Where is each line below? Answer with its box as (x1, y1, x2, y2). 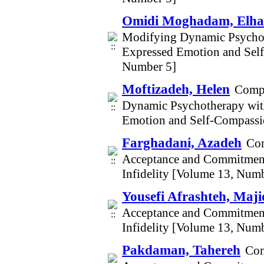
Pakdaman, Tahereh (122, 242, 240, 258)
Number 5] (122, 60, 176, 74)
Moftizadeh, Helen (122, 81, 230, 97)
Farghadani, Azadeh (122, 135, 242, 150)
